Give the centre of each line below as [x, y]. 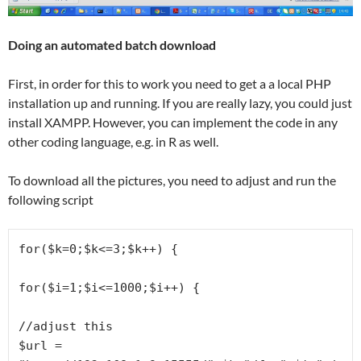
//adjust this [66, 326]
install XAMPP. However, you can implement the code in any [173, 122]
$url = [40, 345]
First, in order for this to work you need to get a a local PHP [170, 83]
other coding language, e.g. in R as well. [113, 141]
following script [51, 199]
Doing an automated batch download [112, 44]
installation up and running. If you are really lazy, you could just [180, 102]
